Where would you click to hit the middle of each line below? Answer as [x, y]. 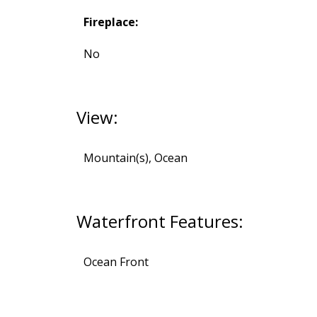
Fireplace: [110, 22]
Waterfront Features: [160, 221]
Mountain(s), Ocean [135, 158]
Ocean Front [116, 262]
